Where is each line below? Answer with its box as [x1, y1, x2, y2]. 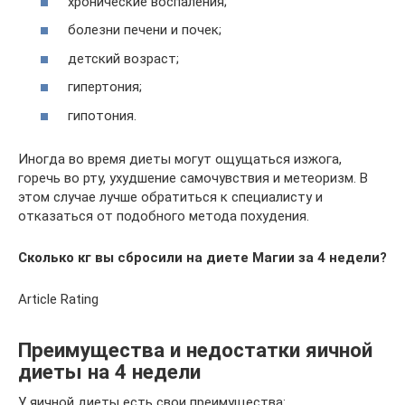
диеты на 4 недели [18, 360, 201, 384]
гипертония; [68, 79, 142, 95]
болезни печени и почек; [68, 22, 221, 38]
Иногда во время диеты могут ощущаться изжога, [18, 150, 342, 167]
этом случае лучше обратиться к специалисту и [18, 188, 323, 205]
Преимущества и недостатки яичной [18, 338, 372, 363]
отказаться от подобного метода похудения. [18, 207, 309, 224]
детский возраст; [68, 50, 179, 67]
